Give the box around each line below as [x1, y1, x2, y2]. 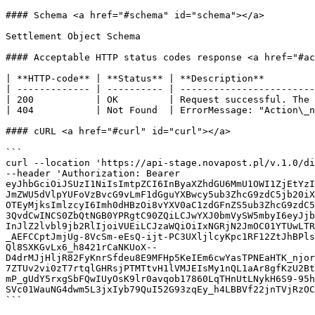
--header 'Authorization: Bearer [6, 168, 180, 179]
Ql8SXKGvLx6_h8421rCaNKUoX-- [6, 242, 157, 252]
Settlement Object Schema [6, 31, 141, 41]
